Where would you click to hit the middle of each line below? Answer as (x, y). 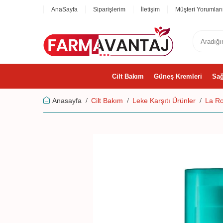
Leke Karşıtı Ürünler (164, 101)
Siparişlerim (109, 9)
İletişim (150, 9)
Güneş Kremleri (178, 76)
